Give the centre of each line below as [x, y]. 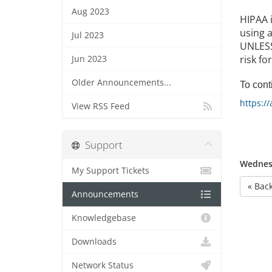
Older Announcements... [121, 83]
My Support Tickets [110, 171]
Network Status [103, 265]
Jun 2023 [89, 59]
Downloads [94, 242]
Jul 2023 [88, 35]
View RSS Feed [101, 106]
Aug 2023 [90, 12]
